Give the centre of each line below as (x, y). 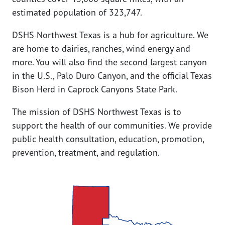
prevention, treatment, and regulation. (87, 152)
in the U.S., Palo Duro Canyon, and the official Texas (112, 76)
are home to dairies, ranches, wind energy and (101, 48)
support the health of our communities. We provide (112, 125)
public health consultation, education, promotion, (108, 139)
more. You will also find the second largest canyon (109, 62)
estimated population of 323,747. (77, 12)
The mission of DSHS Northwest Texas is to (97, 112)
